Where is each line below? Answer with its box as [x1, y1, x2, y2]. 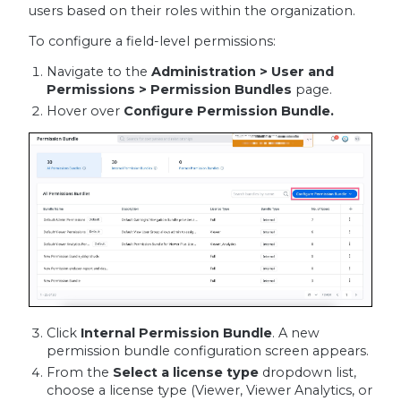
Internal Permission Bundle [80, 325, 272, 342]
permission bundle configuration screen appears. [46, 343, 369, 360]
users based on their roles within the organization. [28, 2, 355, 19]
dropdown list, [258, 363, 356, 380]
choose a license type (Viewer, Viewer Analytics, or [46, 381, 372, 398]
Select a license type [112, 363, 259, 380]
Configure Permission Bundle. [123, 103, 334, 120]
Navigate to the [46, 64, 151, 81]
